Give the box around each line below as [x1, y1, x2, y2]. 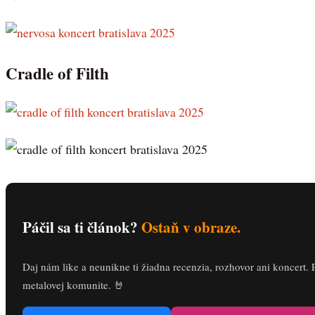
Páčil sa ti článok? [22, 216, 141, 238]
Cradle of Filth [6, 60, 109, 85]
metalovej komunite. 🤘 [22, 277, 124, 292]
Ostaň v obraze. [141, 216, 240, 238]
